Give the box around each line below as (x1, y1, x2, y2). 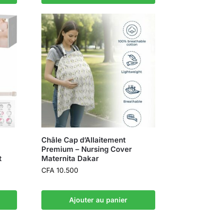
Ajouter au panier (69, 196, 128, 204)
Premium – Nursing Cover (41, 145, 132, 154)
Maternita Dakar (41, 154, 99, 163)
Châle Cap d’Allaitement (41, 135, 126, 145)
